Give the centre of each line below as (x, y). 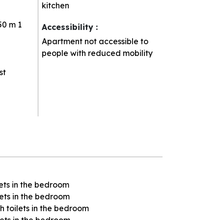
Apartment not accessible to (95, 41)
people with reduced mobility (97, 53)
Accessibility (69, 27)
